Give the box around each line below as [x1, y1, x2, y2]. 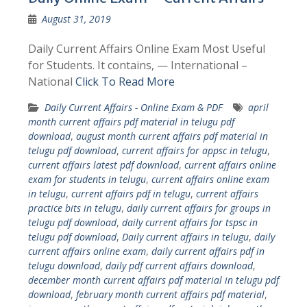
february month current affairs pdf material [75, 288, 265, 301]
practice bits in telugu [27, 201, 121, 214]
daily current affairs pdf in [151, 245, 265, 258]
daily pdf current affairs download [105, 259, 253, 272]
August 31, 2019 [41, 12, 111, 25]
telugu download [27, 259, 100, 272]
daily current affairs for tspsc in [121, 216, 258, 229]
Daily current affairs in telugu [121, 230, 249, 243]
